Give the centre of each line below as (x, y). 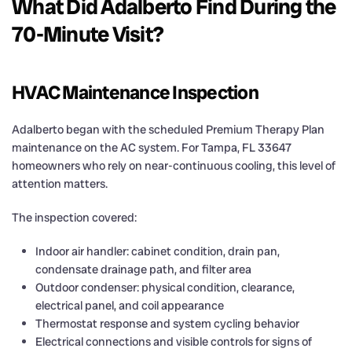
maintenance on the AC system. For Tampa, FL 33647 (152, 147)
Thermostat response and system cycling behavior (167, 323)
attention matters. (60, 183)
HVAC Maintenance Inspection (135, 92)
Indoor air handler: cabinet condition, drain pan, (158, 251)
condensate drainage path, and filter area (143, 269)
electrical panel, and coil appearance (130, 305)
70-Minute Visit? (88, 34)
